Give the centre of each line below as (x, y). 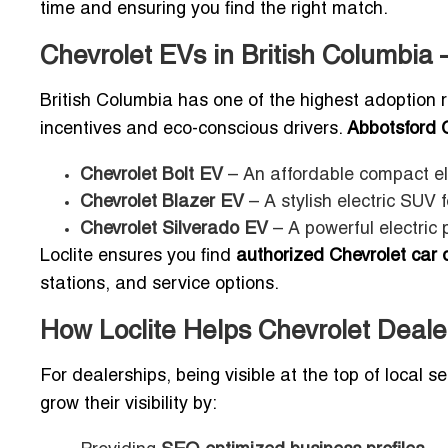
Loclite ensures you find (138, 257)
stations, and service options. (159, 285)
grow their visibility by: (128, 405)
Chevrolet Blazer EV (162, 203)
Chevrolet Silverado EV (174, 230)
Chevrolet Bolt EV (151, 176)
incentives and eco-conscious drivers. (193, 130)
